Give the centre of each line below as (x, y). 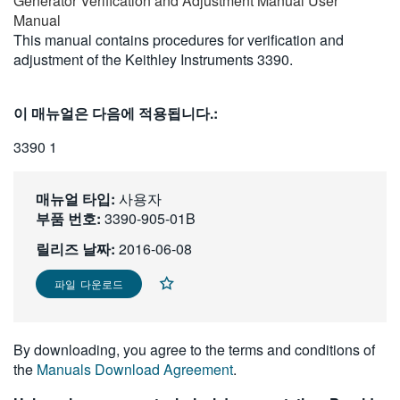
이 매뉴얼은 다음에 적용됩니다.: (116, 113)
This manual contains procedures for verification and (179, 40)
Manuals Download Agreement (135, 369)
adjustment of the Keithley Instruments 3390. (153, 59)
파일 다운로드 (89, 283)
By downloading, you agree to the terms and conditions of (194, 350)
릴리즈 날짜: (75, 249)
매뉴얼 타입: (75, 199)
